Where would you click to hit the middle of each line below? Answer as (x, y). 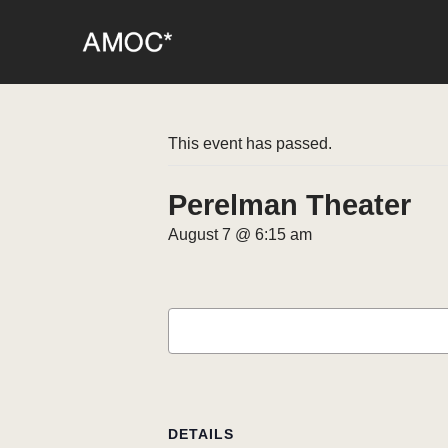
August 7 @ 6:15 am (240, 234)
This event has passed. (250, 143)
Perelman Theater (289, 205)
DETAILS (201, 434)
